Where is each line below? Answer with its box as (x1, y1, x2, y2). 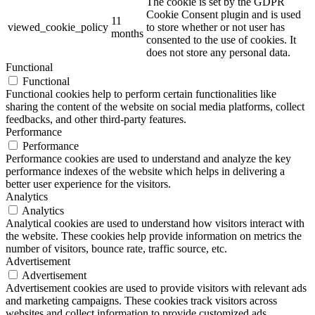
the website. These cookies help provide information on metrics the (6, 229, 302, 242)
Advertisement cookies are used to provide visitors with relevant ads (6, 281, 307, 294)
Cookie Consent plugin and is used (146, 8, 301, 20)
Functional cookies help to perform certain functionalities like (6, 87, 276, 100)
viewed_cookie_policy (8, 20, 108, 33)
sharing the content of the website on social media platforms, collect (6, 100, 304, 112)
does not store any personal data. (146, 46, 290, 58)
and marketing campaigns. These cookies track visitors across (6, 294, 277, 307)
